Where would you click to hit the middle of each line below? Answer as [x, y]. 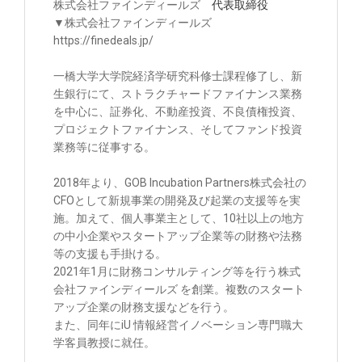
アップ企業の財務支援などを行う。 [144, 307]
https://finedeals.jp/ [103, 40]
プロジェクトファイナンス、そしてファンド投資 [178, 129]
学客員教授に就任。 [104, 342]
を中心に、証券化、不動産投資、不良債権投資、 [178, 111]
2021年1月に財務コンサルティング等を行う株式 [177, 271]
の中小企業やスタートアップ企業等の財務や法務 [178, 236]
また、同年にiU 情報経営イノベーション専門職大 [178, 324]
